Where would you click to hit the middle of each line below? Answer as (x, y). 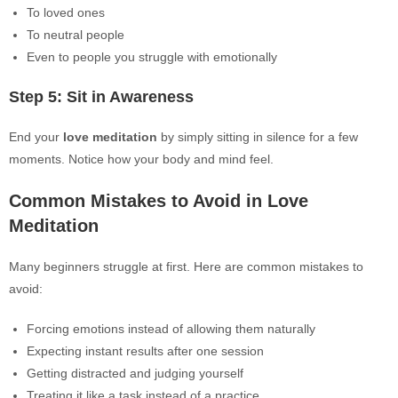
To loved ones (66, 12)
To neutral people (76, 35)
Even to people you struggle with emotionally (152, 57)
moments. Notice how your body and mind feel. (141, 159)
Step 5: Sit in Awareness (101, 97)
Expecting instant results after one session (145, 351)
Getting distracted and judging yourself (135, 373)
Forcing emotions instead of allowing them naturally (171, 329)
